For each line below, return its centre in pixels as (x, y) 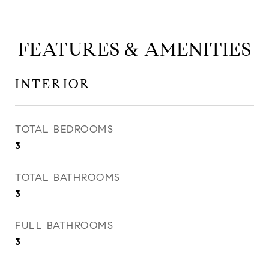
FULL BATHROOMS (64, 225)
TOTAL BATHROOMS (68, 177)
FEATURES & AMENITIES (134, 49)
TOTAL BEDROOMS (64, 129)
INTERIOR (53, 84)
